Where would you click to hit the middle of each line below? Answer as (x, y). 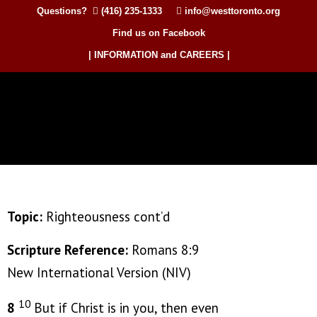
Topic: (27, 217)
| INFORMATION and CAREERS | (159, 55)
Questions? (65, 11)
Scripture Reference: (69, 250)
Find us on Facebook (158, 33)
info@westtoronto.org (232, 11)
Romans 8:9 (165, 250)
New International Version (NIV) (99, 272)
